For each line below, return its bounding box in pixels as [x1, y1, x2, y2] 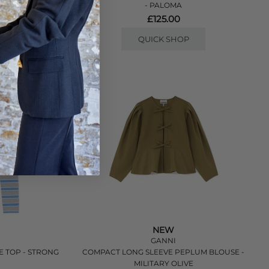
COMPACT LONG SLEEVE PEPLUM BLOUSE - [82, 247, 245, 256]
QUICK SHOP [138, 34, 189, 44]
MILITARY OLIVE [133, 259, 193, 268]
